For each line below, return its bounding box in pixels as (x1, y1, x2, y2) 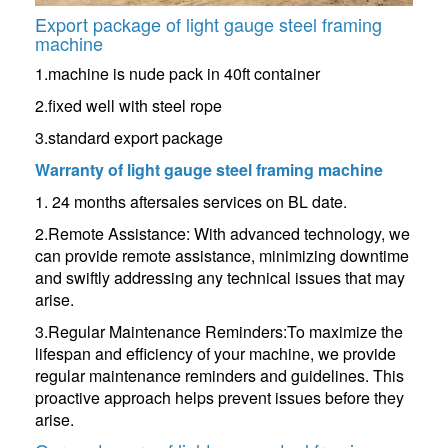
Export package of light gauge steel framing (35, 11, 382, 38)
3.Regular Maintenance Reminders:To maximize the (35, 320, 403, 344)
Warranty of (35, 158, 127, 182)
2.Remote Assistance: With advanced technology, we (35, 222, 410, 246)
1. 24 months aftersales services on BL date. (35, 190, 347, 214)
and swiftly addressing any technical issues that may (35, 266, 405, 290)
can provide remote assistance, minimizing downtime (35, 244, 409, 268)
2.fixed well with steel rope (35, 94, 222, 118)
